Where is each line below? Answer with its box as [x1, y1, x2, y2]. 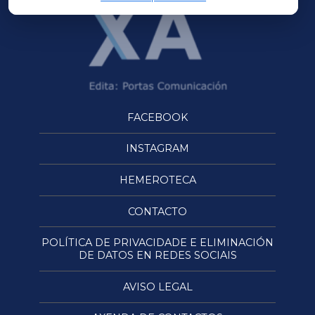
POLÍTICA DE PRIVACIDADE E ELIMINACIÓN [41, 236, 274, 250]
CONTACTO [128, 205, 187, 218]
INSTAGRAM [126, 142, 189, 155]
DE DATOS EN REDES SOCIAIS [78, 249, 237, 262]
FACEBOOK [127, 110, 188, 124]
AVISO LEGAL [122, 280, 193, 293]
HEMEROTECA [119, 174, 196, 187]
